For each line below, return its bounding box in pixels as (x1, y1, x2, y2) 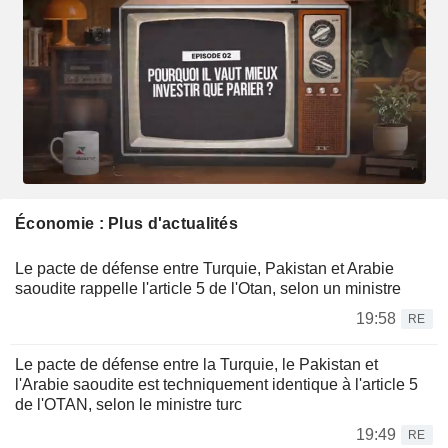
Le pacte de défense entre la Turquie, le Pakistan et (15, 356, 378, 374)
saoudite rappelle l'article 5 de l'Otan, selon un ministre (15, 280, 401, 298)
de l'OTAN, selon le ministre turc (15, 396, 242, 414)
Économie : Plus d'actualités (15, 215, 238, 233)
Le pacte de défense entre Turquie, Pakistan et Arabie (15, 260, 394, 278)
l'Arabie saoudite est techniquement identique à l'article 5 (15, 376, 418, 394)
